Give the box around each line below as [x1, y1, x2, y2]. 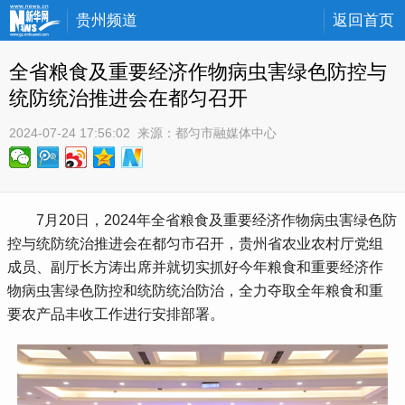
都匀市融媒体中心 [175, 126, 277, 140]
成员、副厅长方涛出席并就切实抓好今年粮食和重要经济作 [7, 259, 384, 276]
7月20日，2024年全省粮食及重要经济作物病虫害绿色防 [7, 212, 398, 229]
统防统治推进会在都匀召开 [9, 87, 248, 109]
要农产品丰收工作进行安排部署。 [7, 306, 225, 323]
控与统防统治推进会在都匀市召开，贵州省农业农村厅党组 [7, 236, 384, 252]
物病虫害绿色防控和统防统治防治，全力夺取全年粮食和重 [7, 283, 384, 299]
